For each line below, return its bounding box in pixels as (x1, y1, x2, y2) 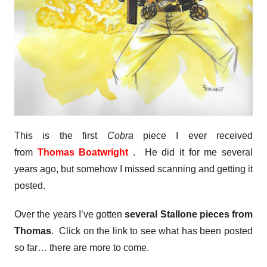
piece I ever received (133, 131, 253, 141)
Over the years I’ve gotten (14, 209, 125, 220)
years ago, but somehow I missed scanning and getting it (14, 164, 253, 175)
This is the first (14, 131, 107, 141)
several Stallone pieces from (125, 209, 253, 220)
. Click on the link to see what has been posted (51, 226, 253, 237)
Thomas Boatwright (37, 147, 129, 158)
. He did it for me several (128, 147, 253, 158)
